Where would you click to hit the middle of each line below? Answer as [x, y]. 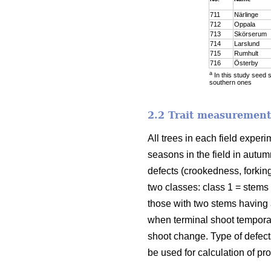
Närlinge [246, 14]
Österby [246, 63]
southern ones [230, 82]
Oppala [244, 24]
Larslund [247, 43]
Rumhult [246, 53]
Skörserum [250, 34]
